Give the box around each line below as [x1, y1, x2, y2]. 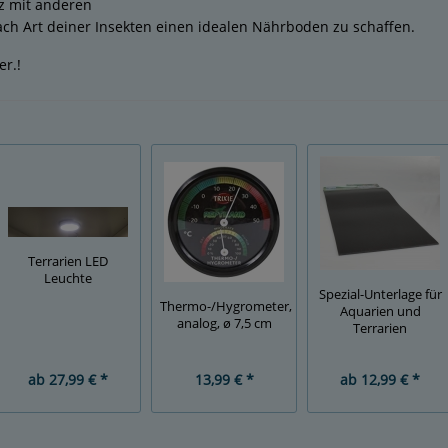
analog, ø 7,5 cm [176, 314, 272, 332]
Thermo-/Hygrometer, [160, 297, 292, 315]
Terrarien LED [28, 252, 108, 270]
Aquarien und [339, 303, 421, 321]
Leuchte [44, 269, 92, 287]
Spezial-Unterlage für [318, 286, 442, 304]
